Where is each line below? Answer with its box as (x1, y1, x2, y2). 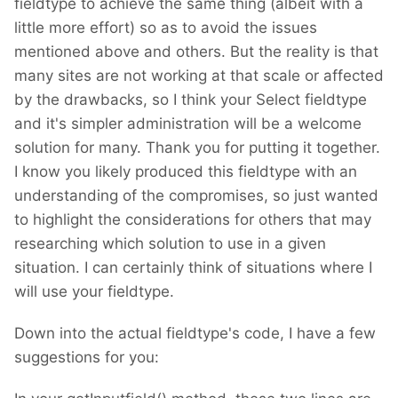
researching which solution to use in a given (14, 235, 326, 253)
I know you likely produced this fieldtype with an (14, 163, 357, 181)
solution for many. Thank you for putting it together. (14, 139, 380, 157)
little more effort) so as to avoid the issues (14, 19, 317, 37)
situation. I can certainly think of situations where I (14, 259, 372, 277)
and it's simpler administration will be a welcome (14, 115, 362, 133)
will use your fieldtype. (14, 283, 174, 301)
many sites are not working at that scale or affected (14, 67, 384, 85)
